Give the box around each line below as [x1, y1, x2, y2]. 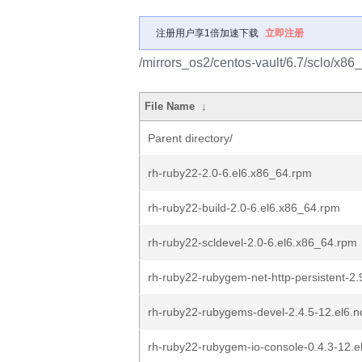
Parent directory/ [148, 132, 233, 145]
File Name [145, 100, 196, 112]
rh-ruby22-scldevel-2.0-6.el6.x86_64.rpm [148, 236, 357, 249]
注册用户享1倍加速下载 [156, 27, 259, 39]
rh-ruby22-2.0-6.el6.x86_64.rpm [148, 166, 312, 179]
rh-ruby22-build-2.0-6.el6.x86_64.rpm [148, 201, 340, 214]
